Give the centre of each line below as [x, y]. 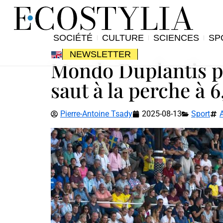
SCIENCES [176, 38]
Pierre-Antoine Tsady [96, 113]
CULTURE [123, 38]
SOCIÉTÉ [73, 38]
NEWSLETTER [100, 55]
